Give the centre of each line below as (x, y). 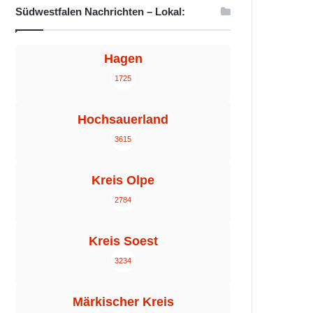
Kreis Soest (123, 241)
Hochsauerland (123, 119)
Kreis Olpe (123, 180)
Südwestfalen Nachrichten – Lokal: (101, 11)
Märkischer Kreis (123, 301)
